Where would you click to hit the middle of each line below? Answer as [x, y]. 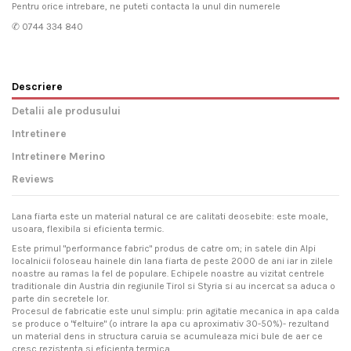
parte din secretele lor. [60, 299]
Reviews [33, 178]
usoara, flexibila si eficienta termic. [88, 228]
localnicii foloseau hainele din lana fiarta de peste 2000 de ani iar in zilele [172, 261]
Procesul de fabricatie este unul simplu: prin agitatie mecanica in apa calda [175, 311]
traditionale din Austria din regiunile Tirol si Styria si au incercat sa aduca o [174, 286]
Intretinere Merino [58, 156]
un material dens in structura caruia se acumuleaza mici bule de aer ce [167, 337]
